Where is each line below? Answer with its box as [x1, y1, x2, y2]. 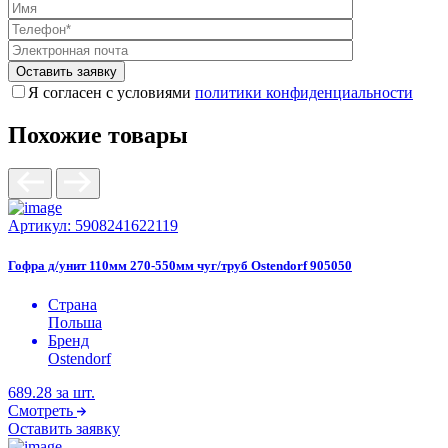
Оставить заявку [8, 419, 120, 437]
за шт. [56, 383, 95, 401]
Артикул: [8, 217, 71, 235]
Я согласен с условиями [28, 83, 195, 101]
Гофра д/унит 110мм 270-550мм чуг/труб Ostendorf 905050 [8, 257, 352, 273]
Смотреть [8, 401, 73, 419]
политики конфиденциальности [195, 83, 413, 101]
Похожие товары [8, 121, 188, 148]
